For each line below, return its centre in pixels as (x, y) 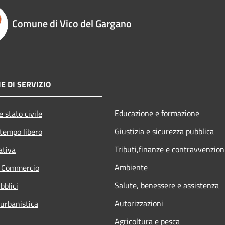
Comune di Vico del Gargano (72, 23)
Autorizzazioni (139, 203)
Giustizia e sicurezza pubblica (164, 131)
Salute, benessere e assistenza (167, 185)
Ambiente (131, 167)
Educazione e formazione (157, 113)
